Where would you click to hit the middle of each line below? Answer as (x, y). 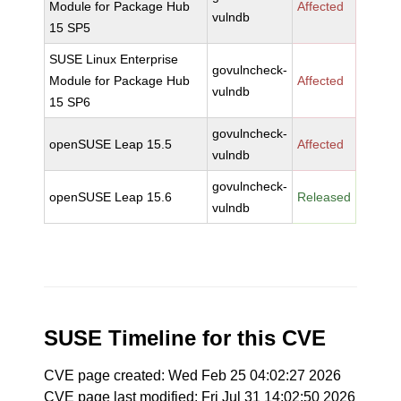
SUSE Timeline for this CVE (185, 338)
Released (324, 197)
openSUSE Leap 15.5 (111, 144)
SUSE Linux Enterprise (114, 59)
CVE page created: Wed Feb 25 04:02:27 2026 (193, 375)
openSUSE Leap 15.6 (111, 197)
